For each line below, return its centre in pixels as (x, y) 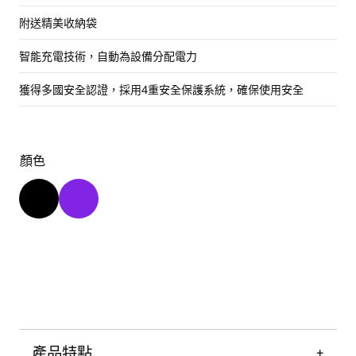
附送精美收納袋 (58, 22)
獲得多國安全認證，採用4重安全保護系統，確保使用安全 (161, 89)
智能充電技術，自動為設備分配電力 (108, 56)
